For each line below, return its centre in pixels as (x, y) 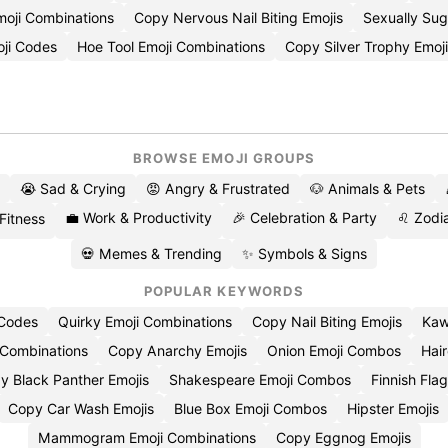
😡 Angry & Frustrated (218, 188)
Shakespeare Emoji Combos (259, 379)
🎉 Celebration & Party (304, 217)
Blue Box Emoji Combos (250, 408)
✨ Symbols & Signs (304, 253)
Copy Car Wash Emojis (81, 408)
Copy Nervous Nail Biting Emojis (238, 17)
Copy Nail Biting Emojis (326, 321)
